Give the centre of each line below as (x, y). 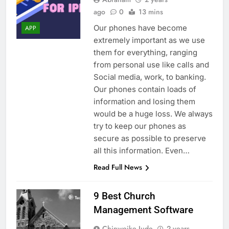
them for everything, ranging (145, 53)
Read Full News (118, 167)
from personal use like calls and (151, 65)
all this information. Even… (141, 151)
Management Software (143, 210)
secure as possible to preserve (150, 139)
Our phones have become (140, 28)
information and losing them (144, 102)
